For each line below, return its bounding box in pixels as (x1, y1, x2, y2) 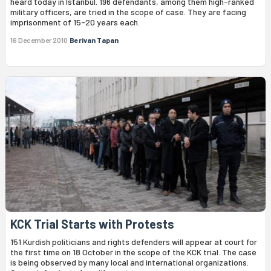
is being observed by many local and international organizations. (10, 257, 249, 268)
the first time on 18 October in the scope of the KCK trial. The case (10, 247, 256, 258)
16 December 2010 (10, 35, 68, 44)
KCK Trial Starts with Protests (10, 217, 174, 232)
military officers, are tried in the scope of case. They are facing (10, 6, 246, 17)
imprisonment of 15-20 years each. (10, 16, 140, 27)
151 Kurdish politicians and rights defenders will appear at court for (10, 237, 257, 247)
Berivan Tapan (70, 35, 119, 44)
